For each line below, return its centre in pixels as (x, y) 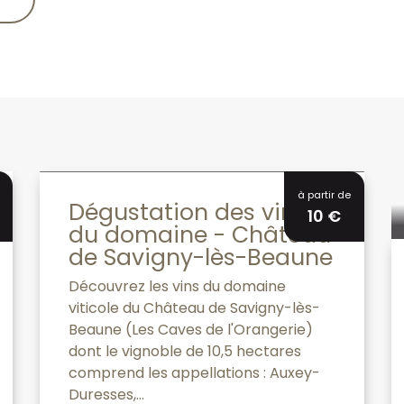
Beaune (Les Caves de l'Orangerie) (191, 329)
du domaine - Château (200, 234)
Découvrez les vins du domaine (177, 286)
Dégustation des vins (188, 212)
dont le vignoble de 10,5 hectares (185, 351)
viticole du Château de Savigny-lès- (194, 308)
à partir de (324, 194)
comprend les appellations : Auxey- (194, 372)
